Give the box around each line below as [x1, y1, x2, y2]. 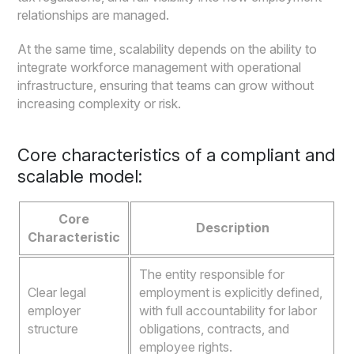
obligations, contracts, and [139, 321, 290, 337]
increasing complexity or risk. [17, 96, 182, 112]
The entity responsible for [139, 266, 285, 283]
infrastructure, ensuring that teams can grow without [17, 77, 314, 94]
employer [28, 303, 81, 319]
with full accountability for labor [139, 303, 318, 319]
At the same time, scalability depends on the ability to [17, 41, 318, 58]
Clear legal [28, 284, 87, 301]
